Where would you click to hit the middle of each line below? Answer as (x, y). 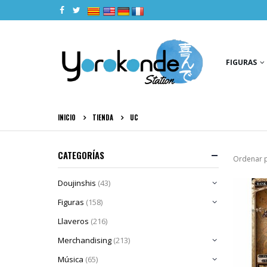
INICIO (67, 117)
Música (71, 260)
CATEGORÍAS (81, 155)
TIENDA (103, 117)
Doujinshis (77, 183)
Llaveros (73, 221)
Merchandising (85, 240)
